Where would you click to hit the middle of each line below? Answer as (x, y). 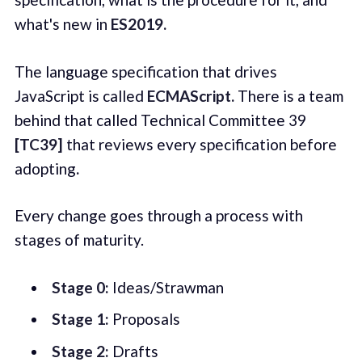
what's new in (62, 24)
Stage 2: (80, 351)
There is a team (288, 95)
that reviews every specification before (200, 144)
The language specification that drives (145, 71)
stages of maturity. (79, 240)
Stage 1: (80, 319)
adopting (45, 168)
